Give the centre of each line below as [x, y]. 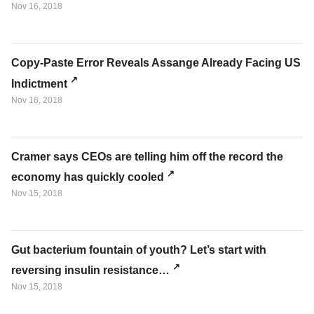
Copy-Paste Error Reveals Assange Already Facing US [156, 63]
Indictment [39, 83]
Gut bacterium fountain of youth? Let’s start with [139, 250]
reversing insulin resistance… [90, 271]
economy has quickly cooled [88, 177]
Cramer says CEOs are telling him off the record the [147, 156]
